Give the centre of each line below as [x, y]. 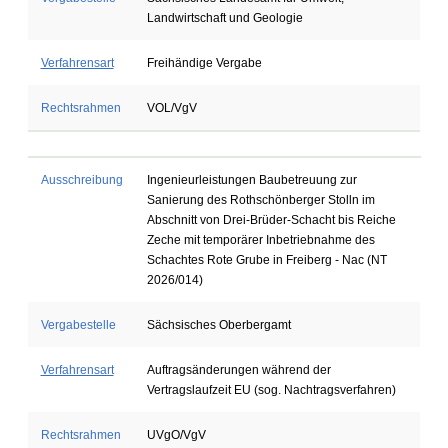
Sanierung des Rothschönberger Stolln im [260, 200]
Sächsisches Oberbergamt [218, 325]
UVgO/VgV [176, 435]
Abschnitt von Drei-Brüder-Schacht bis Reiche [271, 220]
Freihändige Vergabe [204, 63]
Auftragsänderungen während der [238, 370]
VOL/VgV [171, 108]
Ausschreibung [81, 180]
